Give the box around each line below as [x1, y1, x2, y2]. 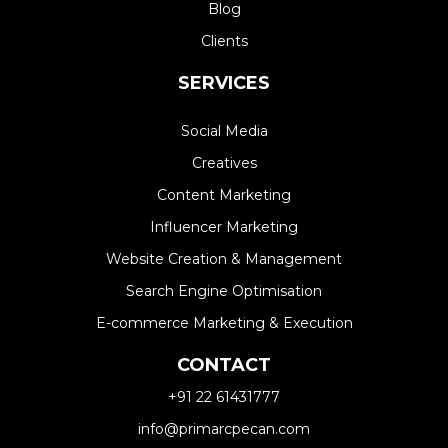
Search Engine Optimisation [126, 282, 322, 300]
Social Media [180, 122, 268, 140]
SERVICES [178, 72, 270, 95]
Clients [200, 32, 248, 51]
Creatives [191, 154, 257, 172]
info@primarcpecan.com [138, 420, 310, 438]
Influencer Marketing [150, 218, 298, 236]
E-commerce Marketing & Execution [95, 314, 353, 332]
